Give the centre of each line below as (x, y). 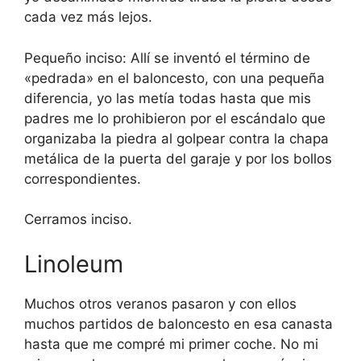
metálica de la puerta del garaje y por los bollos (178, 158)
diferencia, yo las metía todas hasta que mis (168, 98)
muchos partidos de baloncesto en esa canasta (178, 324)
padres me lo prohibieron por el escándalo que (175, 118)
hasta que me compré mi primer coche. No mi (171, 344)
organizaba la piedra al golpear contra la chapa (176, 138)
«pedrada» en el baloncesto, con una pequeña (174, 78)
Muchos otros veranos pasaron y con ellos (160, 303)
